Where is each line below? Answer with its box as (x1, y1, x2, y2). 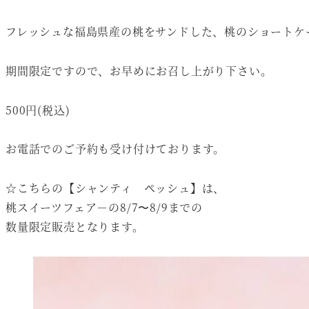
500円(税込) (6, 101, 70, 118)
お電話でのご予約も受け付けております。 (6, 141, 226, 157)
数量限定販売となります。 (6, 219, 144, 235)
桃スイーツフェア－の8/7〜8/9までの (6, 199, 203, 216)
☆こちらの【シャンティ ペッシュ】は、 (6, 180, 226, 197)
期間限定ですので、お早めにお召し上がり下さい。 (6, 62, 272, 79)
